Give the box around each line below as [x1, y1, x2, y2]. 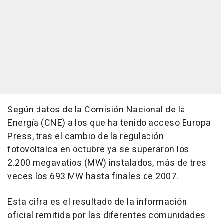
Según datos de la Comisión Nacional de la [7, 103, 185, 116]
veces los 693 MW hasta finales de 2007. [7, 170, 179, 183]
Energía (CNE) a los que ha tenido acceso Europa [7, 116, 211, 130]
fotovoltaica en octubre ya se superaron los [7, 143, 189, 156]
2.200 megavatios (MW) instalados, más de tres [7, 156, 207, 170]
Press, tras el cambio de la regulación [7, 130, 164, 143]
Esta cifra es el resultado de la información [7, 195, 187, 209]
